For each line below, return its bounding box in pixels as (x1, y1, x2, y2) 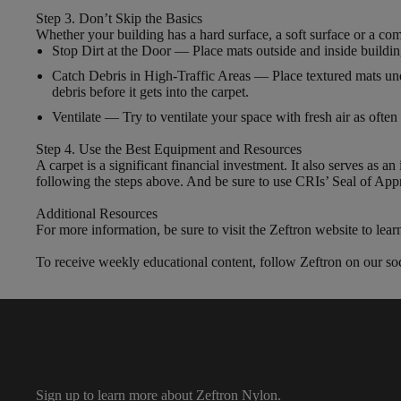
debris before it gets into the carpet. (52, 84, 249, 99)
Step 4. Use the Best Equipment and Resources (36, 141, 302, 157)
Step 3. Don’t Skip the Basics (36, 11, 202, 26)
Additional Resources (36, 206, 158, 221)
